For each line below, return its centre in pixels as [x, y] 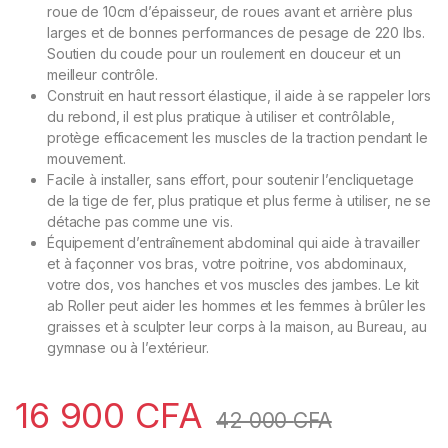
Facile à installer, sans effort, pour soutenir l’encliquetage [230, 180]
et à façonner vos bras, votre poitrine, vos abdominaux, [227, 264]
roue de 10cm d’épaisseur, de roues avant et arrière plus [230, 12]
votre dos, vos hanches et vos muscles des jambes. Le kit [233, 285]
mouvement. [86, 159]
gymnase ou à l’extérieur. [128, 348]
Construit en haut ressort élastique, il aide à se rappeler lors [239, 96]
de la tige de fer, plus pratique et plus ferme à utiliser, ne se [239, 201]
